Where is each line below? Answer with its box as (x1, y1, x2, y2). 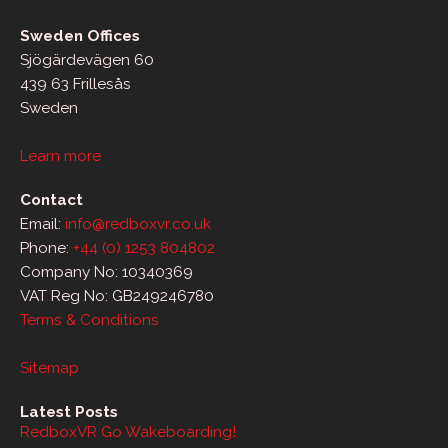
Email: (20, 215, 65, 234)
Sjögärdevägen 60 (20, 51, 154, 70)
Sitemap (20, 359, 79, 378)
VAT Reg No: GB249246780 (20, 287, 214, 306)
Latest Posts (20, 403, 118, 422)
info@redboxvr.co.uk (65, 215, 211, 234)
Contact (20, 191, 83, 210)
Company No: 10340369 (20, 263, 193, 282)
